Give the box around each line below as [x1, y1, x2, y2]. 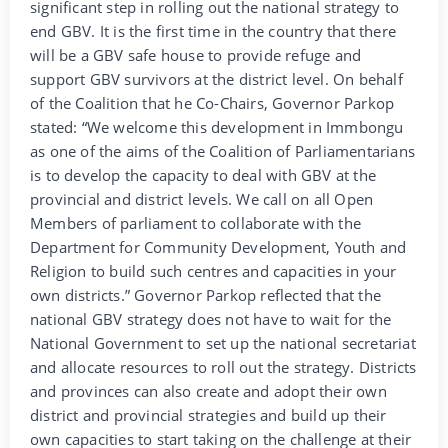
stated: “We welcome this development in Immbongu [30, 117, 404, 138]
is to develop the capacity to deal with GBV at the [30, 165, 377, 186]
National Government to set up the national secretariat [30, 333, 416, 354]
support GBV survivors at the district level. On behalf [30, 69, 403, 90]
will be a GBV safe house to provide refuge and [30, 45, 362, 66]
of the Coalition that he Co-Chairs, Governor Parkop [30, 93, 395, 114]
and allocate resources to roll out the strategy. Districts [30, 357, 417, 378]
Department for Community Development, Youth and [30, 237, 407, 258]
